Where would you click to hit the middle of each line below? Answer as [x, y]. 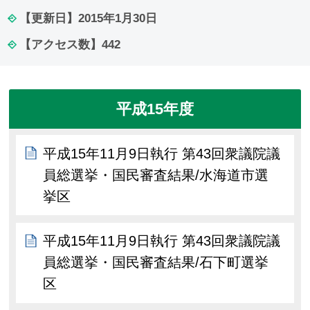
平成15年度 [155, 109]
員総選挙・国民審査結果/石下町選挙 [156, 263]
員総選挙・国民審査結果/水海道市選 [156, 175]
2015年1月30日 [117, 18]
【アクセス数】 [60, 45]
